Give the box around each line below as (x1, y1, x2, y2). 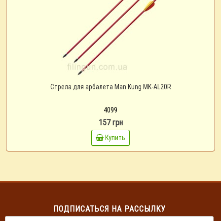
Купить (105, 133, 125, 142)
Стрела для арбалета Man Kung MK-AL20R (50, 82, 171, 91)
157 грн (98, 117, 123, 127)
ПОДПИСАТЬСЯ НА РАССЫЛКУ (53, 204, 166, 214)
